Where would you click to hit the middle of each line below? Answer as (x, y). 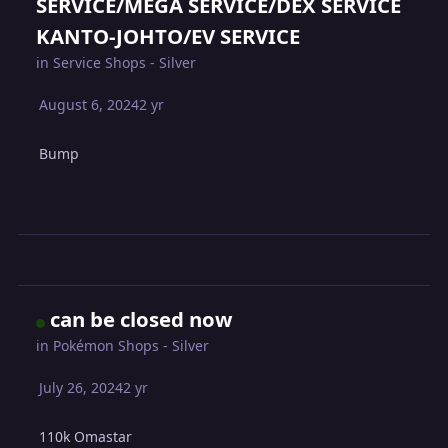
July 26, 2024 (81, 388)
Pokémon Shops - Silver (131, 346)
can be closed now (141, 319)
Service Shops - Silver (125, 62)
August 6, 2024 (89, 104)
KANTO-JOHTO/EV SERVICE (168, 35)
